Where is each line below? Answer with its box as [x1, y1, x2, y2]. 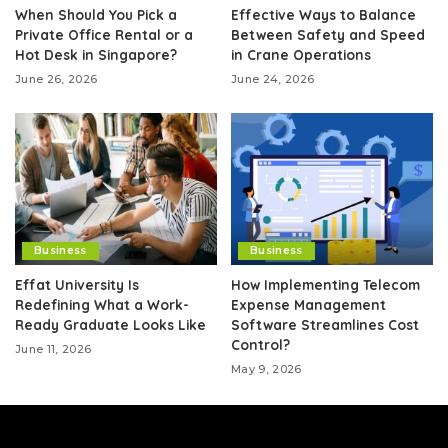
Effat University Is [15, 275, 139, 293]
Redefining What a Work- [15, 295, 189, 313]
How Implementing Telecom [231, 275, 420, 293]
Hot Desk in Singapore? [15, 46, 177, 64]
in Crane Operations [231, 46, 371, 64]
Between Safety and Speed [231, 26, 425, 44]
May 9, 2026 [231, 361, 302, 376]
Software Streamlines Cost [231, 315, 419, 333]
